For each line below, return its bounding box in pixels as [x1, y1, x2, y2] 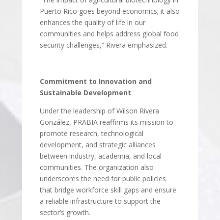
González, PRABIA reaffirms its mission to [39, 117, 173, 127]
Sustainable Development [39, 88, 131, 97]
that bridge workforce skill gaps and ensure [39, 185, 176, 194]
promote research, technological [39, 129, 143, 138]
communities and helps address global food [39, 29, 179, 38]
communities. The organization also [39, 163, 154, 172]
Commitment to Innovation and [39, 77, 152, 86]
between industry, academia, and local [39, 151, 162, 161]
